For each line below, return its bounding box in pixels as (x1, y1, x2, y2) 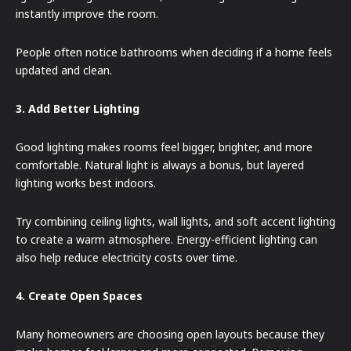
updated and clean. (16, 62, 112, 78)
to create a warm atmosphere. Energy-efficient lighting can (16, 231, 317, 247)
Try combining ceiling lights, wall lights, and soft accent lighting (16, 213, 335, 229)
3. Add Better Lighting (16, 100, 139, 116)
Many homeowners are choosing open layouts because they (16, 326, 324, 342)
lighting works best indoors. (16, 175, 156, 190)
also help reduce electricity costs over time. (16, 249, 237, 265)
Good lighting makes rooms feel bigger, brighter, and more (16, 139, 313, 154)
